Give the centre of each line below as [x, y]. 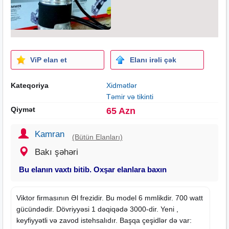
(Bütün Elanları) [97, 137]
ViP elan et [49, 60]
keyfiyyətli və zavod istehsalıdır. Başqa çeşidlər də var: [104, 220]
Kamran [50, 134]
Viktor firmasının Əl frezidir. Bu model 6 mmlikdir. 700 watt [110, 198]
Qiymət [23, 109]
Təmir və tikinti [130, 96]
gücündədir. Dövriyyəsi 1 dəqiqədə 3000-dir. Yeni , [97, 209]
